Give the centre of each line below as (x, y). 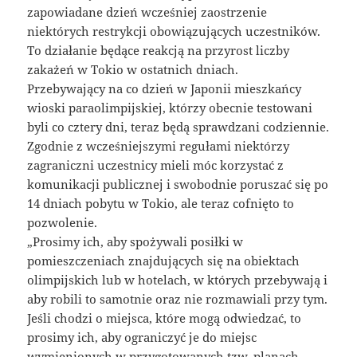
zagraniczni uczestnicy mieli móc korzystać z (156, 165)
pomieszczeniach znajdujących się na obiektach (164, 261)
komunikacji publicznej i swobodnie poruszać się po (178, 184)
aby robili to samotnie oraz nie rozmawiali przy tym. (178, 299)
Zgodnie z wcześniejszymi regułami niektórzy (159, 146)
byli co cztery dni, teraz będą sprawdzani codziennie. (178, 127)
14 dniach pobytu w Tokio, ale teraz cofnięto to (161, 204)
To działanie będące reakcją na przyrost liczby (159, 51)
